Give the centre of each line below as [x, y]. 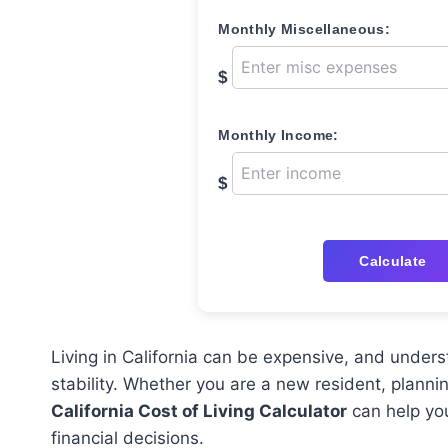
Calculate [393, 261]
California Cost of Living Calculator [199, 411]
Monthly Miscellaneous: [304, 29]
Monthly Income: [278, 135]
